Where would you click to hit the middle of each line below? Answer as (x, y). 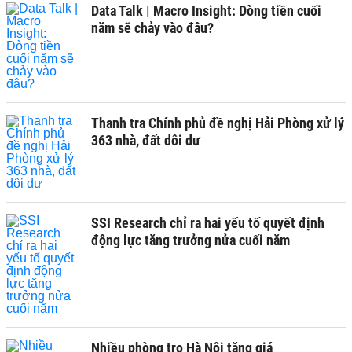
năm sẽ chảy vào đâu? (152, 28)
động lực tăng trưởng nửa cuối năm (191, 240)
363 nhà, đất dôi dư (146, 140)
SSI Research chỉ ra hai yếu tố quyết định (208, 223)
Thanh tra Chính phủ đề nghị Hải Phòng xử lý (218, 123)
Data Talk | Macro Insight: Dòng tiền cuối (206, 11)
